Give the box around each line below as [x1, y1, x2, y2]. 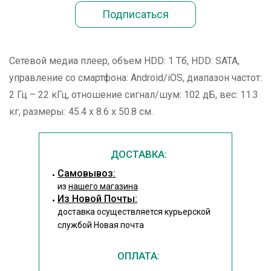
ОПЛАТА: [117, 250, 160, 262]
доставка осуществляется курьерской [57, 207, 211, 217]
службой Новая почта [57, 220, 144, 230]
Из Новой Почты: [57, 193, 137, 204]
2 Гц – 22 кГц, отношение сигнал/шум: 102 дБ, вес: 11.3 [9, 89, 258, 100]
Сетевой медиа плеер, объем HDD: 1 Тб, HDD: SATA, [9, 55, 240, 67]
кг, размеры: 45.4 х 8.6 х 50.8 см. [9, 106, 153, 117]
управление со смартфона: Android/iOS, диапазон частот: [9, 72, 262, 83]
